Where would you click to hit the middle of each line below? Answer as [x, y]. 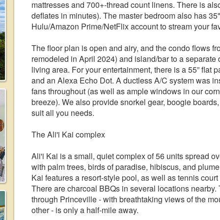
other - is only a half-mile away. [85, 210]
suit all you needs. [63, 113]
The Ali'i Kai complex [68, 134]
